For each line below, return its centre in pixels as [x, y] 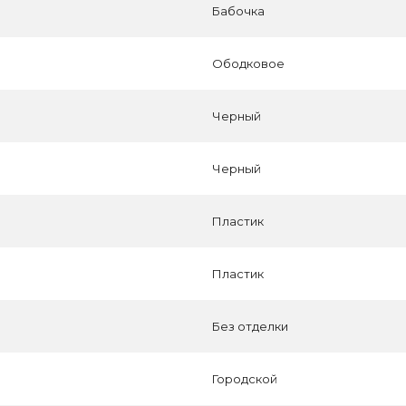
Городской [245, 379]
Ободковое [248, 63]
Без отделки [250, 326]
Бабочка [238, 11]
